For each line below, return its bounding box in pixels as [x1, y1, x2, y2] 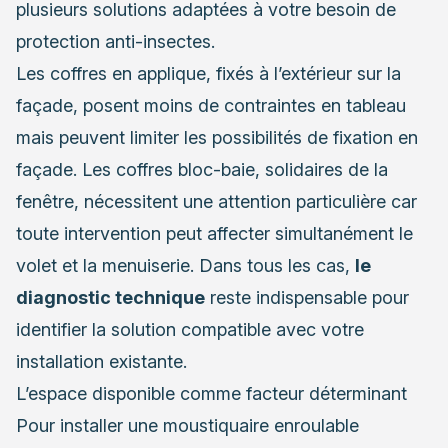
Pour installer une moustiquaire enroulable [16, 414, 359, 436]
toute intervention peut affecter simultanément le [16, 222, 413, 244]
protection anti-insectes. [16, 30, 215, 52]
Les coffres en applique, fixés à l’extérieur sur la [16, 62, 401, 84]
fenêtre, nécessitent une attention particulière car [16, 190, 417, 212]
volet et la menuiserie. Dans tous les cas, [16, 254, 355, 276]
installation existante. [16, 350, 187, 372]
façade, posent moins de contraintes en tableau [16, 94, 406, 116]
